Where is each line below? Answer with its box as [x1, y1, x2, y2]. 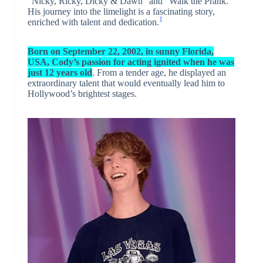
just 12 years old [27, 68, 92, 78]
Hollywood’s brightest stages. [27, 89, 137, 99]
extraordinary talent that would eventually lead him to [27, 78, 225, 89]
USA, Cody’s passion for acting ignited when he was [27, 57, 234, 68]
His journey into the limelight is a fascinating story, [27, 6, 215, 17]
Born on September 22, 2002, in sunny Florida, [27, 46, 214, 57]
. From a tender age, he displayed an [92, 68, 226, 78]
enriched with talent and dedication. [27, 17, 159, 28]
